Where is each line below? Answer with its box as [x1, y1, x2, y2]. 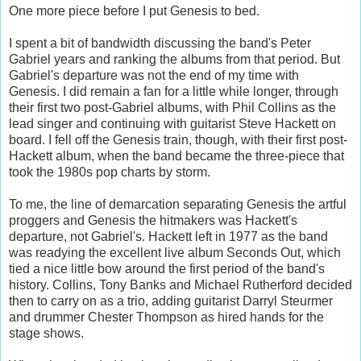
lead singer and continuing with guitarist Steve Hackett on [9, 116, 336, 131]
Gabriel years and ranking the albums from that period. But [9, 52, 340, 66]
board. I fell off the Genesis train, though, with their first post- [9, 132, 347, 147]
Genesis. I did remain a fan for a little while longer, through [9, 84, 338, 98]
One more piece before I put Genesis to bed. [9, 3, 259, 18]
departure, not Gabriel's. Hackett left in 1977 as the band [9, 229, 328, 243]
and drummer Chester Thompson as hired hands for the [9, 309, 324, 324]
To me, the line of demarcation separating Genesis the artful [9, 197, 346, 211]
